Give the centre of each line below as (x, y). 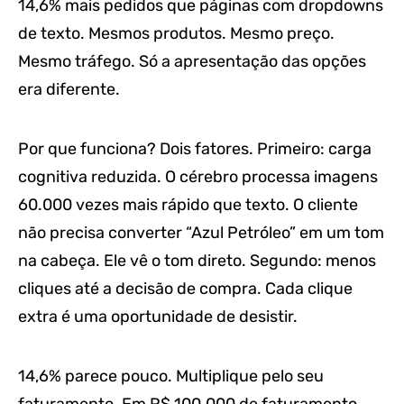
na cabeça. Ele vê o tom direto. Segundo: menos (197, 260)
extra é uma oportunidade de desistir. (158, 316)
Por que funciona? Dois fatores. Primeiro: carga (195, 148)
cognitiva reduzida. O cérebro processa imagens (198, 176)
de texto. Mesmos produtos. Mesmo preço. (176, 33)
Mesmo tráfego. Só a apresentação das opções (192, 61)
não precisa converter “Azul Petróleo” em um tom (201, 232)
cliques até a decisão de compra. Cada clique (185, 288)
